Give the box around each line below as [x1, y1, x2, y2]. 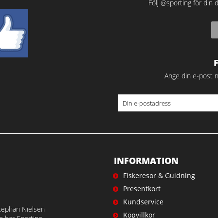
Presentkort [123, 184, 161, 194]
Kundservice [123, 197, 163, 207]
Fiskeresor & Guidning [123, 171, 195, 181]
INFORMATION [113, 155, 179, 167]
